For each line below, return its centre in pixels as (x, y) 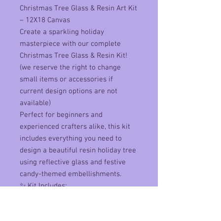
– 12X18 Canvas (45, 20)
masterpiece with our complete (70, 44)
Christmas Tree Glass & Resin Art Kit (78, 8)
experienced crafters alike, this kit (75, 127)
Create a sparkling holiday (62, 32)
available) (35, 103)
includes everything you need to (71, 138)
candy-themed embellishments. (71, 174)
